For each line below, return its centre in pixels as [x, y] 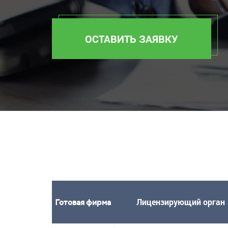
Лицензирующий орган [180, 202]
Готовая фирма [83, 202]
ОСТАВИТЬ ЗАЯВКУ [132, 39]
